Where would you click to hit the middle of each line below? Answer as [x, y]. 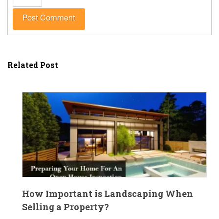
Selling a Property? [66, 207]
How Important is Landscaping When [108, 194]
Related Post [33, 65]
